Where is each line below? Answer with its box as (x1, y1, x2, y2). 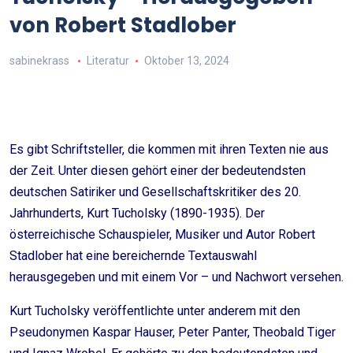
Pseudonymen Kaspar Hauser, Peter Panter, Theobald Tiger (9, 325, 336, 340)
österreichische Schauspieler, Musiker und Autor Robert (9, 227, 315, 242)
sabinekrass (9, 54, 69, 67)
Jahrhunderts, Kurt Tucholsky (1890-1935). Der (9, 206, 265, 221)
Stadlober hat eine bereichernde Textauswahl (9, 248, 257, 263)
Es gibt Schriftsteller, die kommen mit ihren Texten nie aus (9, 142, 329, 157)
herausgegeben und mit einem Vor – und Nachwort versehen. (9, 269, 344, 284)
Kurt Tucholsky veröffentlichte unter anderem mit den (9, 303, 300, 318)
